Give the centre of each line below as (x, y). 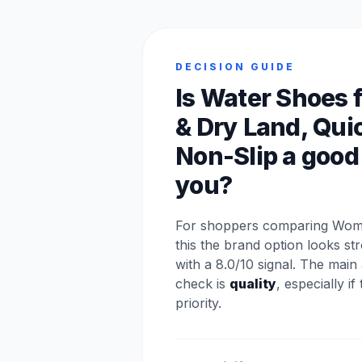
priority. (198, 303)
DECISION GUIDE (235, 66)
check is (202, 283)
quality (253, 283)
